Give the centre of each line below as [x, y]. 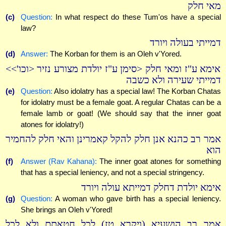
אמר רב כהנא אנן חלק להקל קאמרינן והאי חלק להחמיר [113, 139]
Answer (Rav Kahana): [59, 161]
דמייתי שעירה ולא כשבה [173, 80]
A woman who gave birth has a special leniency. [136, 198]
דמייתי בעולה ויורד [185, 43]
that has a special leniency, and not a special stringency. [112, 173]
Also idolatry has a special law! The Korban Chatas [136, 91]
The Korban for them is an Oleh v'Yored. [115, 54]
